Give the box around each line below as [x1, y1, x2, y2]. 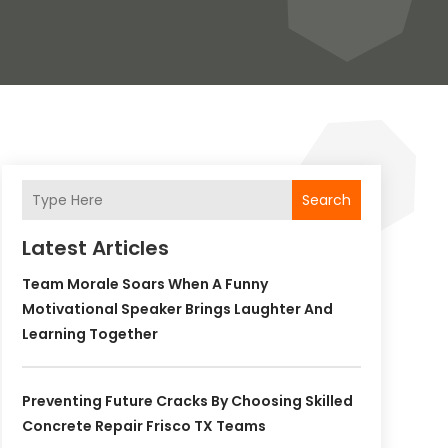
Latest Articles [21, 234, 169, 263]
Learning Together [21, 324, 158, 345]
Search [301, 189, 351, 210]
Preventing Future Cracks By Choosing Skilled [21, 391, 353, 412]
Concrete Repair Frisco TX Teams [21, 416, 266, 437]
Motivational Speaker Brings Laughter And [21, 299, 333, 320]
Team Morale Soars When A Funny [21, 274, 268, 295]
